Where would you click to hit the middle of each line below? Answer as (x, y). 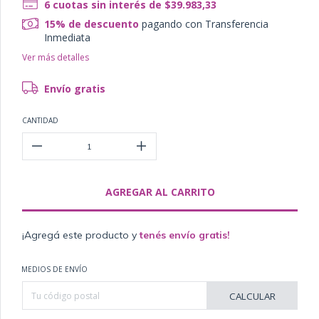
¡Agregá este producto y (81, 235)
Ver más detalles (56, 58)
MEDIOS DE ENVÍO (54, 270)
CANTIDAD (40, 121)
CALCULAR (252, 297)
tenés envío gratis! (185, 235)
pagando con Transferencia (204, 24)
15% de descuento (92, 24)
